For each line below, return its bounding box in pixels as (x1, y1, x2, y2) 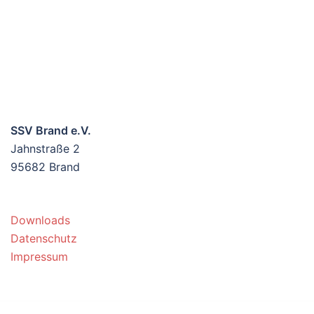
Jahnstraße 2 (11, 142, 80, 156)
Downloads (11, 213, 70, 227)
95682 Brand (11, 160, 80, 174)
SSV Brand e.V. (11, 123, 91, 137)
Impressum (11, 250, 68, 264)
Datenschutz (11, 231, 77, 245)
